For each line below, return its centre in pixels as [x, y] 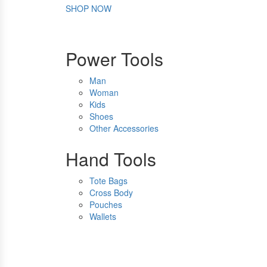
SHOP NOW [89, 9]
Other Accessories [124, 128]
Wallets [103, 217]
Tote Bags [108, 181]
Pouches [106, 205]
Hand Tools [111, 159]
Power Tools [114, 59]
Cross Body [111, 193]
